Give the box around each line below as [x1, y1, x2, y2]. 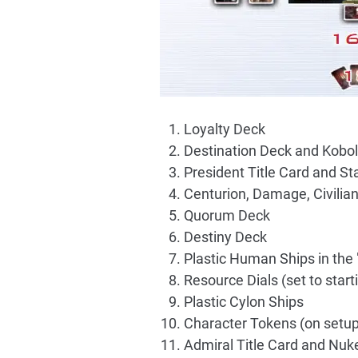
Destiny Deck [183, 229, 267, 245]
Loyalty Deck [183, 121, 265, 137]
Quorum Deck [183, 207, 270, 224]
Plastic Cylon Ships [183, 293, 304, 310]
